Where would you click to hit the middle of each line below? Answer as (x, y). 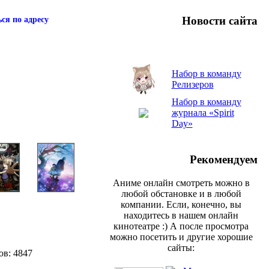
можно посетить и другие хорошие (181, 237)
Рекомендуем (224, 160)
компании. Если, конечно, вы (181, 204)
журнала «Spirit (203, 113)
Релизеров (192, 85)
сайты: (181, 247)
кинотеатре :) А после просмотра (181, 226)
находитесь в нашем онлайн (181, 215)
